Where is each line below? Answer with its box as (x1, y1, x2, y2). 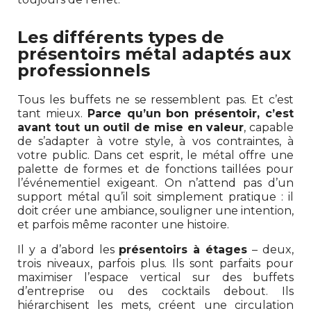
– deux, (247, 242, 294, 256)
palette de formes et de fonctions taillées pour (17, 162, 294, 176)
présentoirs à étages (119, 242, 248, 256)
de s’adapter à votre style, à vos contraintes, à (17, 134, 294, 148)
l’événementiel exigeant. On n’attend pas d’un (17, 176, 294, 190)
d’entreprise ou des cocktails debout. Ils (17, 284, 294, 298)
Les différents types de (17, 26, 224, 47)
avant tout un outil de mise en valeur (17, 120, 244, 134)
